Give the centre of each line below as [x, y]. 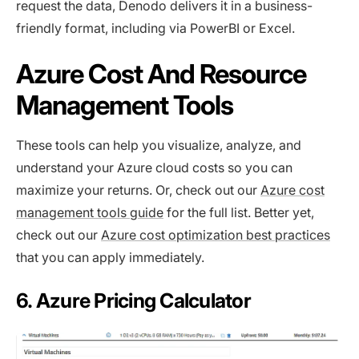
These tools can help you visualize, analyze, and [159, 145]
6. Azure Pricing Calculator [133, 300]
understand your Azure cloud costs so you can [154, 167]
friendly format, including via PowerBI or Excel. [155, 28]
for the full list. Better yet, [239, 212]
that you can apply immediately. [110, 257]
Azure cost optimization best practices [216, 234]
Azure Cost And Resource [161, 73]
